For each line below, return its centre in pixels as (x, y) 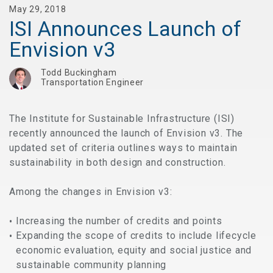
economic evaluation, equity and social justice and (134, 250)
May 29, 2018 (38, 9)
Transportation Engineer (93, 82)
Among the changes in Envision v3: (91, 192)
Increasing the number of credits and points (119, 221)
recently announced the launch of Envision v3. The (126, 133)
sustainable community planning (93, 265)
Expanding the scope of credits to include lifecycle (136, 236)
